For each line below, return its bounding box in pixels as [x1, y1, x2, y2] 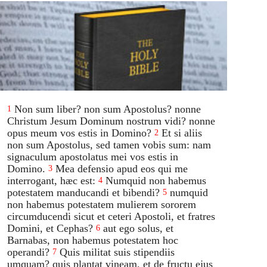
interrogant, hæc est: [7, 174, 96, 187]
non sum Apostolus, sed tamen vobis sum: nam [7, 138, 212, 151]
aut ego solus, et [103, 222, 174, 234]
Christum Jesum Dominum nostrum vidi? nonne [7, 114, 216, 127]
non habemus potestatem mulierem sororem [7, 198, 197, 210]
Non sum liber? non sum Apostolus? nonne [14, 103, 201, 115]
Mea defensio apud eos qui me [55, 162, 188, 175]
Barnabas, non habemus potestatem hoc [7, 234, 179, 246]
